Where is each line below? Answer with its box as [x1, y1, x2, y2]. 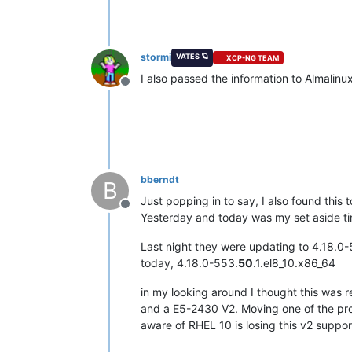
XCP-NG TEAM [226, 53, 280, 62]
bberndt [141, 174, 179, 186]
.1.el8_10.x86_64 [253, 256, 335, 270]
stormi [141, 51, 171, 64]
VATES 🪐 [175, 52, 208, 61]
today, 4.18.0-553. [141, 256, 238, 270]
